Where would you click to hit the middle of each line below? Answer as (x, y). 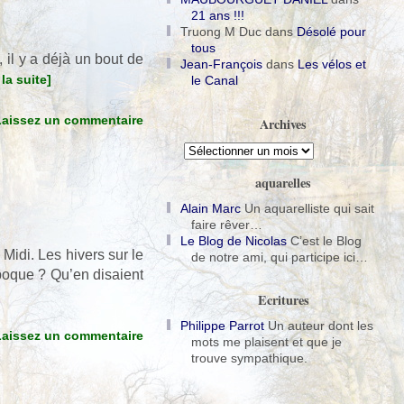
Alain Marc (211, 208)
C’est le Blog (324, 240)
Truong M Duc (221, 32)
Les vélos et (332, 64)
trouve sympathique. (249, 358)
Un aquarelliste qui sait (308, 208)
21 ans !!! (218, 15)
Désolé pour (331, 32)
